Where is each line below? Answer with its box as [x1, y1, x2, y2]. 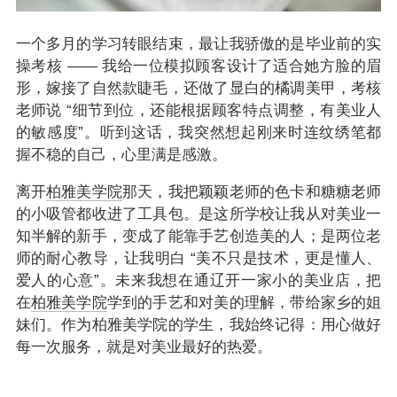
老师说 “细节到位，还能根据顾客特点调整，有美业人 [15, 101, 382, 119]
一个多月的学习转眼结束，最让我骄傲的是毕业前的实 [15, 35, 382, 52]
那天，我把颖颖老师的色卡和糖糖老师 [122, 183, 382, 200]
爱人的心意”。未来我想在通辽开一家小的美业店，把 [15, 271, 382, 289]
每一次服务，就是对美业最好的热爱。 [15, 338, 272, 355]
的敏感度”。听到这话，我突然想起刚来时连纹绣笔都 [15, 123, 382, 141]
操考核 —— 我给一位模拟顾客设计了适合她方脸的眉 [15, 57, 382, 74]
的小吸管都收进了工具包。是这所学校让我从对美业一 [15, 205, 382, 222]
